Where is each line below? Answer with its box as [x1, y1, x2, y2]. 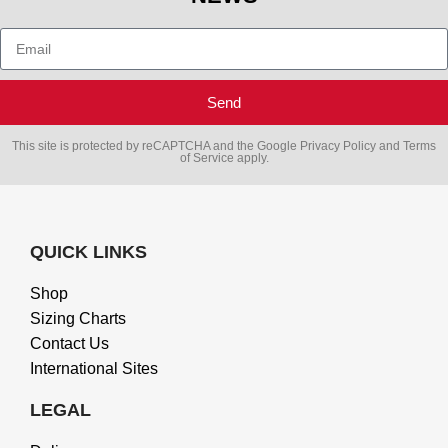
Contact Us [30, 334, 109, 352]
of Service [179, 150, 234, 165]
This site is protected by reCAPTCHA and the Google [12, 138, 300, 153]
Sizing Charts [30, 309, 126, 327]
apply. [233, 150, 269, 165]
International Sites [30, 359, 158, 377]
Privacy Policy [300, 138, 376, 153]
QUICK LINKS [30, 241, 147, 262]
